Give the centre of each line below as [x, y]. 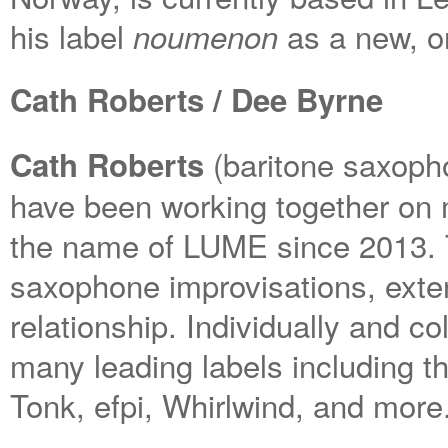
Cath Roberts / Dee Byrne [196, 99]
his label [71, 35]
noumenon [205, 36]
